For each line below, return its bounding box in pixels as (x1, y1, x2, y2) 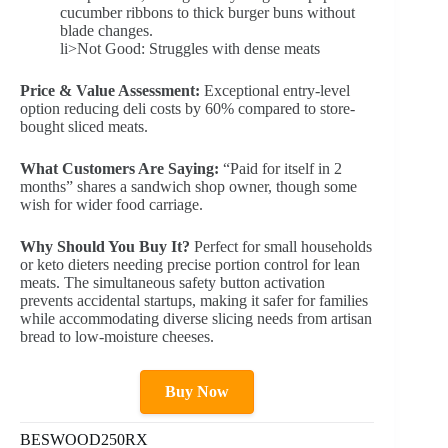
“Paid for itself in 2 (219, 159, 342, 177)
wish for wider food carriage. (20, 195, 203, 213)
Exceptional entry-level (200, 81, 350, 99)
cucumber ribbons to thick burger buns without (60, 3, 355, 21)
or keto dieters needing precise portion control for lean (20, 255, 360, 273)
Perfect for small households (190, 237, 372, 255)
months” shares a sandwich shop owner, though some (20, 177, 357, 195)
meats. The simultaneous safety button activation (20, 273, 325, 291)
